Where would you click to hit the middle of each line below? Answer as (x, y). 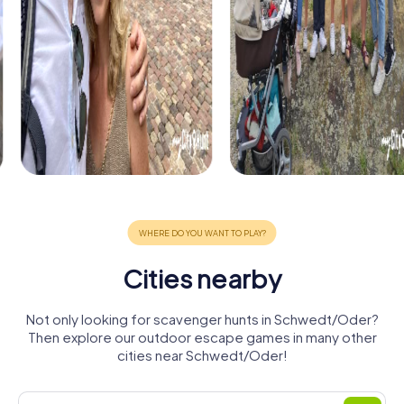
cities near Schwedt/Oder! (202, 355)
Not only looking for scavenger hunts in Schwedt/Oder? (202, 319)
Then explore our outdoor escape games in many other (202, 337)
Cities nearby (202, 279)
